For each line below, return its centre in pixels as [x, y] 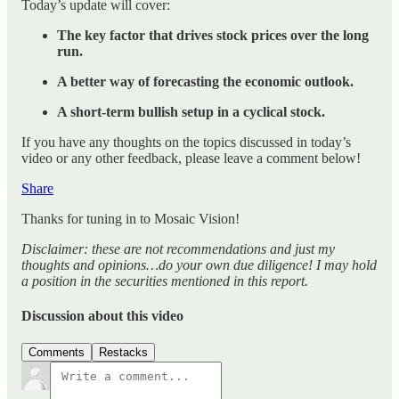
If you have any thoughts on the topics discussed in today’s [186, 142]
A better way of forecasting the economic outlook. [205, 81]
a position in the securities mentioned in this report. [165, 281]
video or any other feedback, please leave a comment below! [191, 158]
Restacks [123, 353]
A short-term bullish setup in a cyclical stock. [191, 111]
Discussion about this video [102, 316]
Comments [57, 353]
